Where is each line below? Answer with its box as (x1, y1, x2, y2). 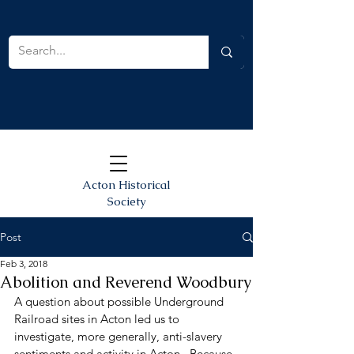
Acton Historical (82, 177, 171, 192)
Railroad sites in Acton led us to (14, 311, 183, 326)
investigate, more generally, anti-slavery (14, 329, 225, 344)
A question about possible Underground (14, 294, 227, 309)
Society (107, 194, 146, 209)
